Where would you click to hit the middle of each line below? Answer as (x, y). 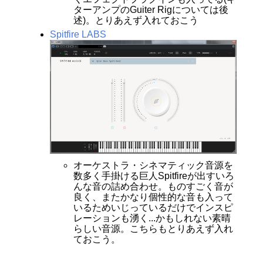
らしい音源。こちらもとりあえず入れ (153, 228)
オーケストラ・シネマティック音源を (153, 165)
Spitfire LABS (78, 35)
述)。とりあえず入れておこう (136, 21)
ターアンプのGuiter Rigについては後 (151, 10)
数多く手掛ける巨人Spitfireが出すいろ (154, 176)
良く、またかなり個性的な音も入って (153, 197)
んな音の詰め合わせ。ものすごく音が (153, 186)
